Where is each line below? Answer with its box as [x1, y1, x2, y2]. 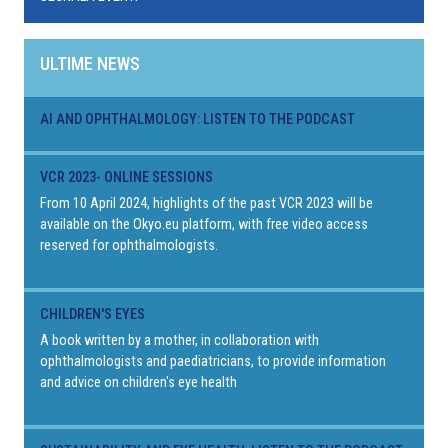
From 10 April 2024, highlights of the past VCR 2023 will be [40, 194, 373, 212]
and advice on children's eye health [40, 373, 237, 391]
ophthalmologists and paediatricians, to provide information [40, 352, 386, 370]
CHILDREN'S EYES [40, 305, 145, 323]
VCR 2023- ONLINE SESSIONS [40, 168, 213, 186]
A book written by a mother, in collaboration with [40, 331, 319, 349]
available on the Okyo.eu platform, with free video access [40, 215, 368, 233]
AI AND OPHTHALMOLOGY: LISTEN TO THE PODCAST [40, 110, 355, 128]
